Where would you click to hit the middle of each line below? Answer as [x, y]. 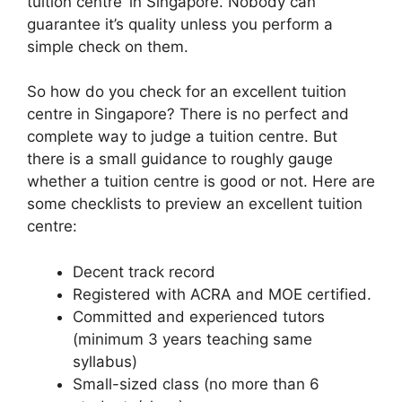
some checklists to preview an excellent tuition [195, 204]
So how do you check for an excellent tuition [187, 92]
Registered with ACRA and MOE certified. [222, 294]
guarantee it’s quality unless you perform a [180, 24]
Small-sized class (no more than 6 [196, 384]
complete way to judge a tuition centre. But [182, 137]
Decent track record [144, 271]
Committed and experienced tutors [199, 316]
